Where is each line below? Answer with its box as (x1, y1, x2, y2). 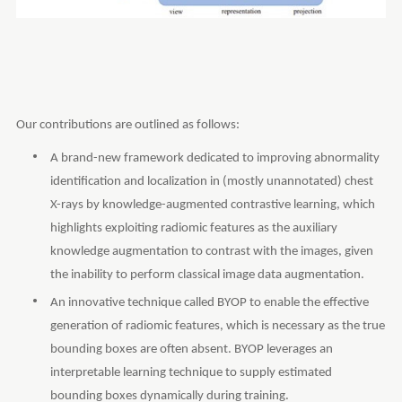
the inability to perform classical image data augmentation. (49, 267, 364, 282)
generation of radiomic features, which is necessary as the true (49, 319, 385, 333)
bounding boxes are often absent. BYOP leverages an (49, 342, 333, 356)
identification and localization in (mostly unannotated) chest (49, 174, 373, 188)
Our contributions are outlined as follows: (15, 118, 240, 132)
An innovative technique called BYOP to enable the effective (49, 295, 369, 310)
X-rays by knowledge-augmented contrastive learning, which (49, 197, 375, 212)
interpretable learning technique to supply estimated (49, 365, 332, 380)
